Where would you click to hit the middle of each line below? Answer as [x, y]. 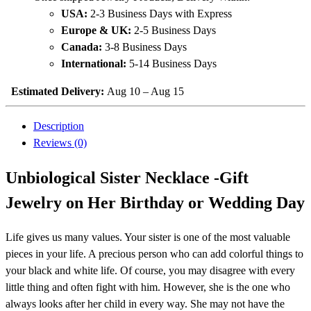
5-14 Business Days [171, 64]
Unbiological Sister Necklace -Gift [127, 178]
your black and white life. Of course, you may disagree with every [150, 271]
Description [59, 126]
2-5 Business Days [174, 31]
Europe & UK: [96, 31]
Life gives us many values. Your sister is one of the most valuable [148, 237]
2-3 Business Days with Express [160, 14]
